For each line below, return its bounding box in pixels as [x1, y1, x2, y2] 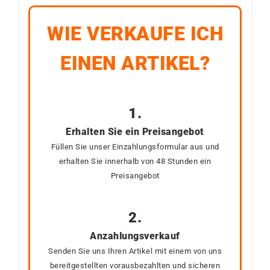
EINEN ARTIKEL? [60, 51, 210, 75]
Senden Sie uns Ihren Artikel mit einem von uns [48, 246, 222, 256]
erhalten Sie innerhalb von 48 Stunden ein [58, 156, 212, 166]
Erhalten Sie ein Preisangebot [66, 125, 204, 137]
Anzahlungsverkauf [90, 230, 180, 242]
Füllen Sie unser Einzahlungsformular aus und [51, 142, 219, 151]
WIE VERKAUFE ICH [47, 22, 223, 45]
